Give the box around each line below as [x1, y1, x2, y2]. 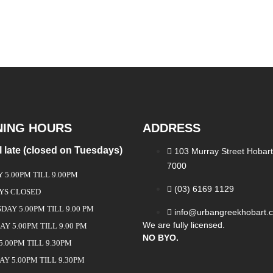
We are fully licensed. [143, 220, 225, 230]
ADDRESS [143, 121, 200, 135]
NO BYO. [143, 233, 179, 243]
